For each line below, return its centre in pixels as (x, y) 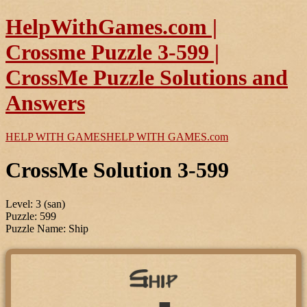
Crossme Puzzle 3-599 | (112, 52)
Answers (45, 103)
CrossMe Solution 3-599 (117, 170)
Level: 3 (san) (35, 204)
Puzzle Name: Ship (47, 228)
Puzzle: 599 (31, 216)
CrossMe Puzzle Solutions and (147, 78)
